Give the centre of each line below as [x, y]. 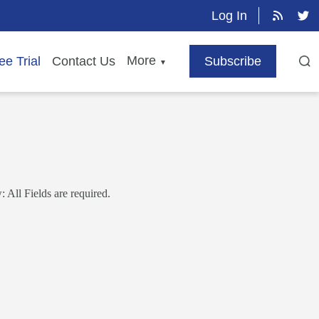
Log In [229, 16]
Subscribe [233, 62]
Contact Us [84, 62]
